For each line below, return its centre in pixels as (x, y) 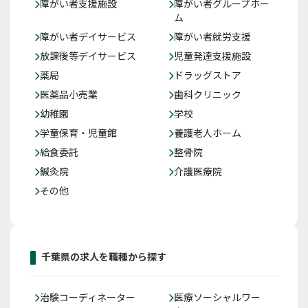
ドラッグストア (208, 75)
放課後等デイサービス (88, 56)
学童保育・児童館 (78, 133)
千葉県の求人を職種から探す (104, 257)
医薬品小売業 (69, 95)
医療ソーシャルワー (217, 297)
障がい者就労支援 (212, 37)
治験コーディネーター (88, 297)
